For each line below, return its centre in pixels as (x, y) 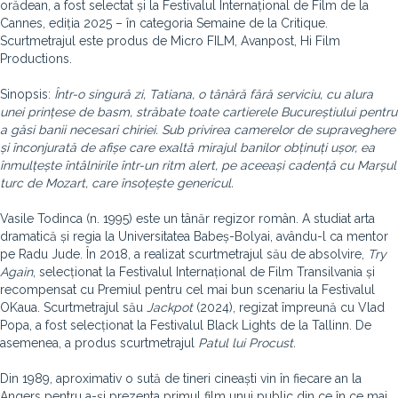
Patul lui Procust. (247, 343)
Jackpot (170, 307)
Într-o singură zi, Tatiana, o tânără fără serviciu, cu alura (214, 94)
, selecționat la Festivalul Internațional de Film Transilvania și (204, 272)
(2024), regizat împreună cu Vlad (289, 307)
